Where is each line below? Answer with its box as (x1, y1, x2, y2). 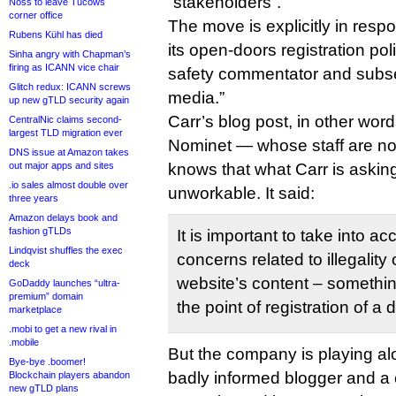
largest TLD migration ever (9, 127, 123, 138)
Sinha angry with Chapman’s (9, 49, 131, 59)
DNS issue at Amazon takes (9, 147, 129, 157)
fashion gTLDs (9, 225, 72, 236)
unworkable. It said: (168, 184, 315, 202)
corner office (9, 10, 63, 20)
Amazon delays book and (9, 212, 118, 223)
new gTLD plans (9, 383, 79, 393)
